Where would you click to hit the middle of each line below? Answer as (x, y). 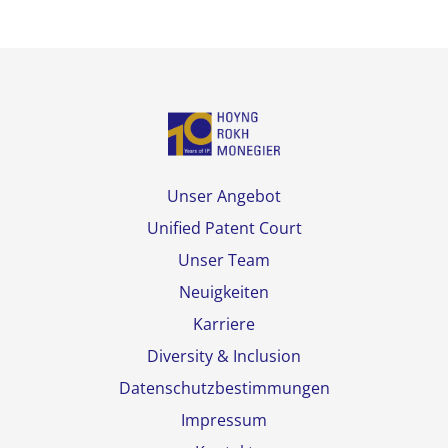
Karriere (224, 324)
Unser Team (224, 260)
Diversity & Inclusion (224, 356)
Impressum (224, 420)
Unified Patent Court (224, 228)
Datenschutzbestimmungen (224, 388)
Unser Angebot (224, 196)
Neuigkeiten (224, 292)
